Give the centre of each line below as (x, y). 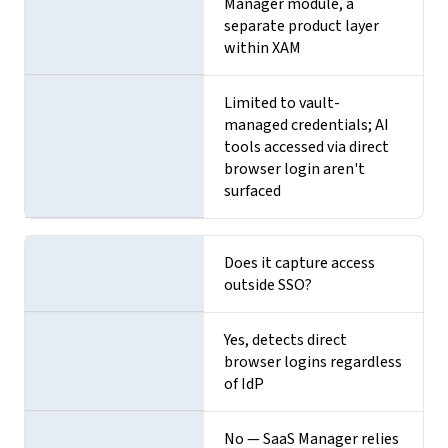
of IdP (244, 383)
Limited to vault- (282, 102)
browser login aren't (295, 168)
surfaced (253, 190)
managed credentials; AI (307, 124)
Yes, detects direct (286, 339)
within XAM (263, 47)
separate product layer (302, 25)
